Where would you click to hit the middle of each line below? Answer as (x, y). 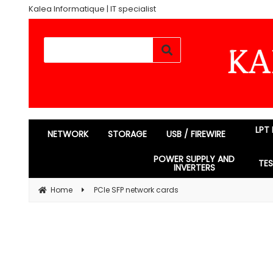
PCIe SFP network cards (136, 190)
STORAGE (128, 134)
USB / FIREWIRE (196, 134)
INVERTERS (194, 168)
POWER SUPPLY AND (194, 159)
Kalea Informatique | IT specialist (92, 9)
